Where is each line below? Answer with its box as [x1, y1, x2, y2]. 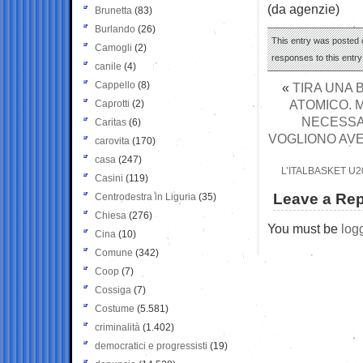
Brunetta [95, 4, 132, 16]
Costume [95, 302, 135, 314]
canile [95, 60, 122, 72]
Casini [95, 172, 123, 184]
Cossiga [95, 284, 131, 296]
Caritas [95, 116, 126, 128]
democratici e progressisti [95, 340, 207, 352]
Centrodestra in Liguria [95, 190, 196, 203]
